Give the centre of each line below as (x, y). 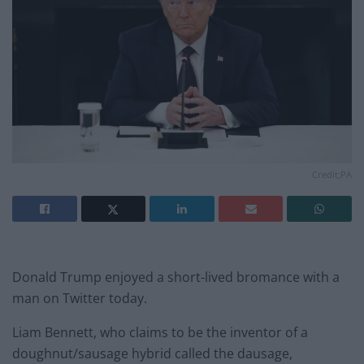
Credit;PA (332, 175)
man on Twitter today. (80, 299)
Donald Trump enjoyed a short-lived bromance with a (176, 277)
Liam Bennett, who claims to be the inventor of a (160, 333)
